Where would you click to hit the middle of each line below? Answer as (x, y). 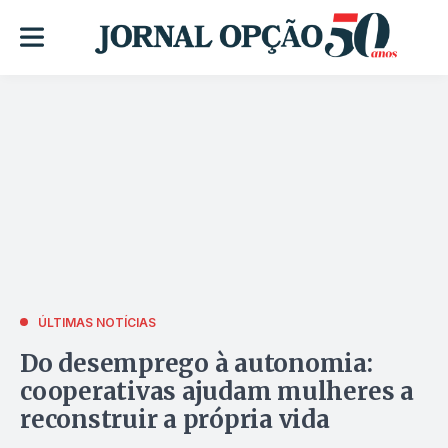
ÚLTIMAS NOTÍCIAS (97, 322)
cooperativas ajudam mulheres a (217, 391)
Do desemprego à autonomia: (196, 363)
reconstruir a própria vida (175, 419)
